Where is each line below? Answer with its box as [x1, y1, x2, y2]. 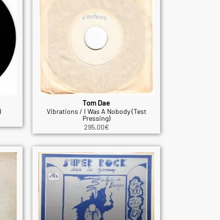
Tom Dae [82, 98, 110, 107]
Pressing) [82, 113, 110, 122]
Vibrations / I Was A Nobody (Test [46, 107, 146, 115]
